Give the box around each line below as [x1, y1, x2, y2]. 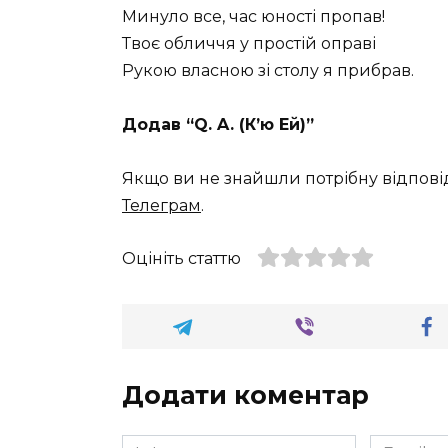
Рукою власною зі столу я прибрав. [122, 61, 414, 80]
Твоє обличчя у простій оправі [122, 34, 376, 53]
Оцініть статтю [122, 248, 241, 268]
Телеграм [122, 196, 201, 216]
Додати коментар [122, 379, 369, 410]
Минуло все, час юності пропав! [122, 7, 385, 26]
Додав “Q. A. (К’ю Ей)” [122, 115, 314, 135]
